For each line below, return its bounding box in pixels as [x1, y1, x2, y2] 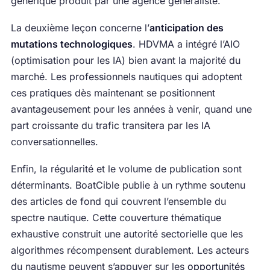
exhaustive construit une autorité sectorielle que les [10, 228, 243, 240]
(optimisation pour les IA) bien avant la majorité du [10, 54, 240, 67]
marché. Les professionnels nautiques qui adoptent [10, 71, 242, 83]
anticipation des [149, 22, 224, 34]
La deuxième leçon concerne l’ [10, 22, 149, 34]
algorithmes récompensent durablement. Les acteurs [10, 244, 249, 257]
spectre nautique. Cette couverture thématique [10, 212, 221, 224]
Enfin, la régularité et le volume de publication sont [10, 163, 242, 175]
